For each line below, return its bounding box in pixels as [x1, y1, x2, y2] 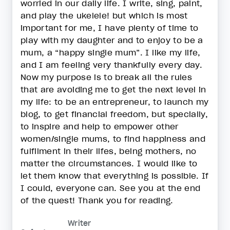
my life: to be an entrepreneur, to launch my [21, 97, 209, 107]
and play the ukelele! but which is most [21, 10, 188, 21]
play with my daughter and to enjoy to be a [21, 35, 203, 45]
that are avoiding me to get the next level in [21, 84, 206, 94]
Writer [68, 219, 91, 228]
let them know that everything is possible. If [21, 170, 209, 181]
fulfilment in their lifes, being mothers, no [21, 146, 197, 156]
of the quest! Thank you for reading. [21, 195, 174, 205]
